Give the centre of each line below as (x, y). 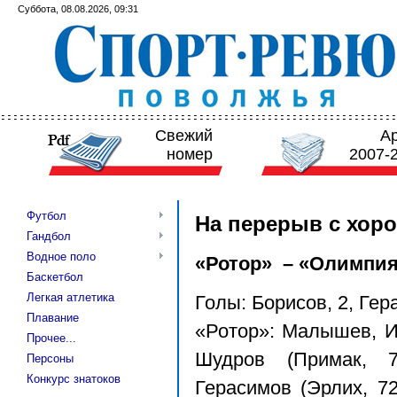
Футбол (47, 216)
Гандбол (49, 236)
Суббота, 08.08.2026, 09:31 (78, 9)
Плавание (53, 318)
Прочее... (51, 338)
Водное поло (61, 257)
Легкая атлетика (70, 297)
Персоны (50, 358)
